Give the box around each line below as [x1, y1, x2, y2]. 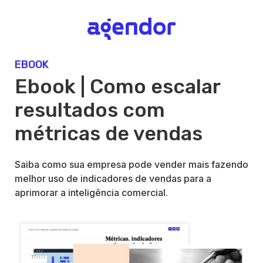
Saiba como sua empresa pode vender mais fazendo [15, 159, 248, 171]
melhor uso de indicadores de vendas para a [15, 173, 211, 185]
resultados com [15, 98, 165, 123]
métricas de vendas [15, 122, 203, 146]
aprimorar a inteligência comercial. [15, 187, 168, 199]
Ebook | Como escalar [15, 75, 220, 99]
